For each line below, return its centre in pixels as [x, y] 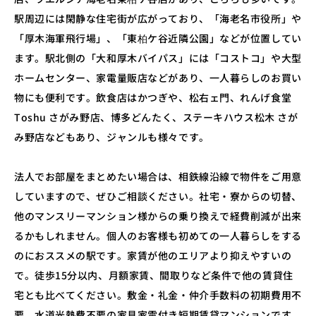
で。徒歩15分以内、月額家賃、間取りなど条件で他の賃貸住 [154, 275]
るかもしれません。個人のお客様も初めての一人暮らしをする [158, 235]
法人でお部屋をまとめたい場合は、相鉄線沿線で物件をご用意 [158, 176]
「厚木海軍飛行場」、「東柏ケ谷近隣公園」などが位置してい [158, 38]
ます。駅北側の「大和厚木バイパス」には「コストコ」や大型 [158, 57]
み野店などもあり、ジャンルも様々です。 [112, 136]
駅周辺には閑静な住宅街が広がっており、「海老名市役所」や [158, 18]
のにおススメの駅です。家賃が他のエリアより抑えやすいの [153, 255]
